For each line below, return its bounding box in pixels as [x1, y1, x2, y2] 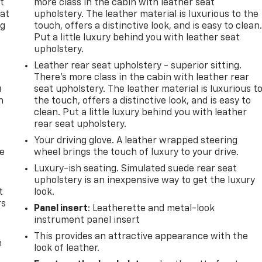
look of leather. [34, 243, 100, 253]
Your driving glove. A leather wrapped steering [34, 136, 238, 146]
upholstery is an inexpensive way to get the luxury [34, 175, 256, 185]
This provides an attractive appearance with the [34, 232, 249, 242]
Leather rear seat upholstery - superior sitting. [34, 61, 242, 71]
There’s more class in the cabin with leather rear [34, 73, 250, 82]
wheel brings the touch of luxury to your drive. [34, 147, 239, 157]
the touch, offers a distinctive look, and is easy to [34, 96, 251, 106]
